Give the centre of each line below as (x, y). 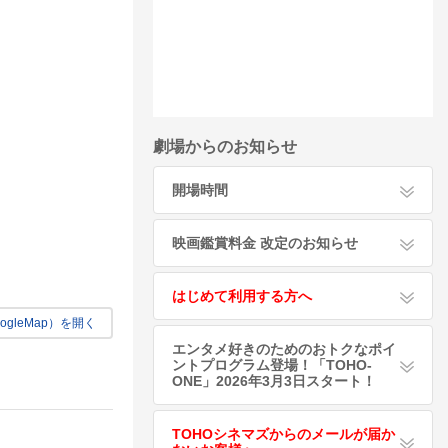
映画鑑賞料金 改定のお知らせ (265, 243)
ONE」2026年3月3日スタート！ (274, 381)
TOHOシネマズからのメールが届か (283, 434)
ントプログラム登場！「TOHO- (272, 365)
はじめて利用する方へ (242, 296)
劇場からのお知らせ (225, 146)
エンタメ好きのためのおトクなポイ (284, 349)
